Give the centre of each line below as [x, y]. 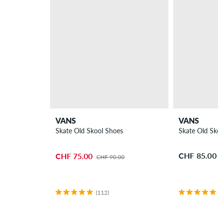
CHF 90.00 [111, 157]
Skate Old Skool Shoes [90, 131]
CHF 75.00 [74, 156]
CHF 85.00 [197, 155]
